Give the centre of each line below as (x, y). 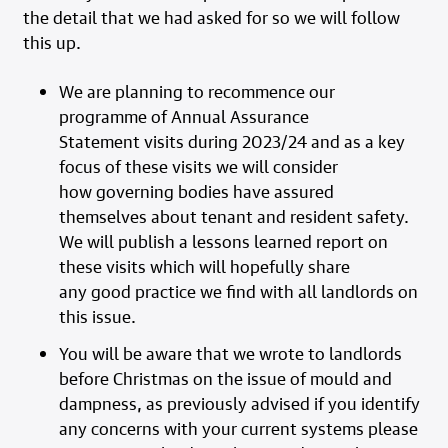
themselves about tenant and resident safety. (233, 216)
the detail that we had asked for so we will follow (211, 17)
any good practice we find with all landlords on (238, 291)
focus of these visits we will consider (198, 166)
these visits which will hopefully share (204, 266)
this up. (51, 42)
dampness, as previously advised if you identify (239, 403)
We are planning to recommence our (196, 91)
